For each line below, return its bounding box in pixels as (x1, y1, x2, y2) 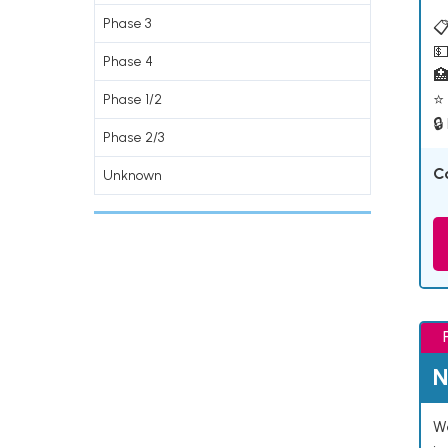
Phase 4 (103, 53, 153, 70)
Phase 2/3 (103, 129, 164, 146)
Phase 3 (103, 15, 151, 32)
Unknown (103, 167, 162, 184)
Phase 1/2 (103, 91, 162, 108)
